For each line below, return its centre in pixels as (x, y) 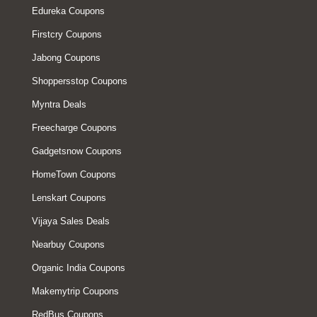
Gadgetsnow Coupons (77, 151)
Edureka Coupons (68, 11)
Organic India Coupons (79, 268)
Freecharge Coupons (74, 128)
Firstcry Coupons (67, 34)
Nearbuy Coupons (68, 244)
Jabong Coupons (66, 58)
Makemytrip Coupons (75, 291)
